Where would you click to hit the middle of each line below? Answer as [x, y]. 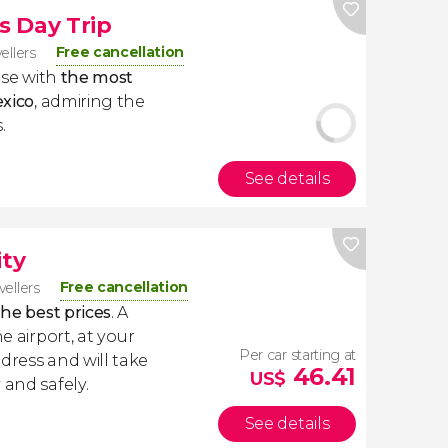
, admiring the [89, 101]
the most [97, 77]
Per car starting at [297, 355]
